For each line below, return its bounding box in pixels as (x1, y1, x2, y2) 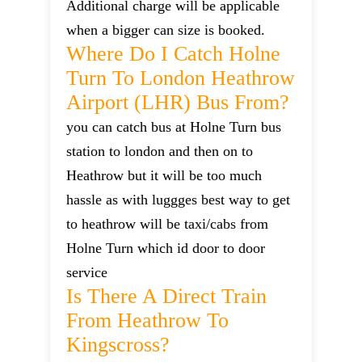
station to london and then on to (66, 143, 254, 160)
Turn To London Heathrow (66, 66, 296, 90)
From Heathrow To (66, 309, 229, 333)
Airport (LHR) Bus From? (66, 90, 290, 115)
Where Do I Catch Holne (66, 42, 281, 66)
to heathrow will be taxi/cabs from (66, 216, 269, 233)
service (66, 264, 108, 281)
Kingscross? (66, 333, 170, 357)
